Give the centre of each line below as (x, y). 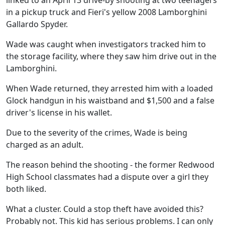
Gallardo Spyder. (37, 24)
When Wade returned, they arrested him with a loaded (109, 88)
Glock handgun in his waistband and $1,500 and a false (110, 100)
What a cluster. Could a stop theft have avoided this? (105, 209)
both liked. (26, 189)
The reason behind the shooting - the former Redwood (110, 165)
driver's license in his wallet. (59, 113)
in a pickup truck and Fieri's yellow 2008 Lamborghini (106, 12)
